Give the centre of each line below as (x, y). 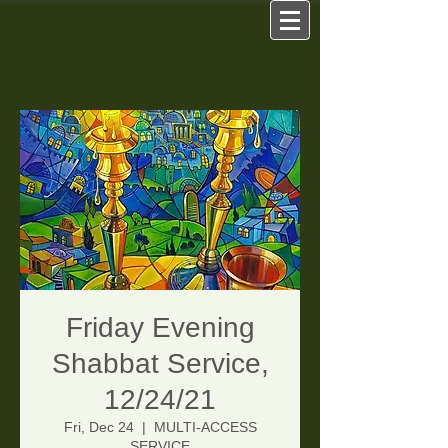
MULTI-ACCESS (205, 427)
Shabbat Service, (160, 363)
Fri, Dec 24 (98, 427)
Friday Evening (160, 327)
